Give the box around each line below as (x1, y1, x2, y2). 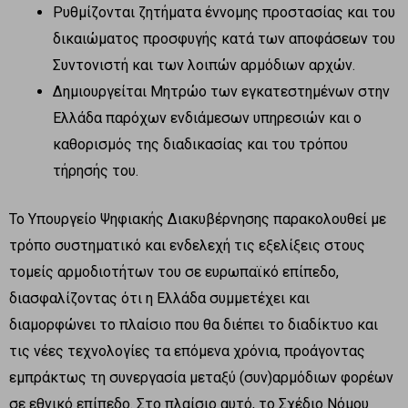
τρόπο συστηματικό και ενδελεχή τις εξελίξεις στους (9, 236, 365, 254)
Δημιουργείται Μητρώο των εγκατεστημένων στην (53, 82, 390, 100)
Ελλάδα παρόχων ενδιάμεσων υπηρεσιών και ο (53, 108, 362, 127)
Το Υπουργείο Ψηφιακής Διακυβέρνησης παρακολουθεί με (9, 209, 386, 228)
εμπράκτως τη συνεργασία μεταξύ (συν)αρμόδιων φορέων (9, 368, 393, 386)
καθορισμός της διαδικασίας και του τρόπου (53, 135, 348, 153)
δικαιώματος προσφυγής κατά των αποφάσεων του (53, 29, 395, 47)
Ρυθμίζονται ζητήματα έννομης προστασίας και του (53, 3, 395, 21)
